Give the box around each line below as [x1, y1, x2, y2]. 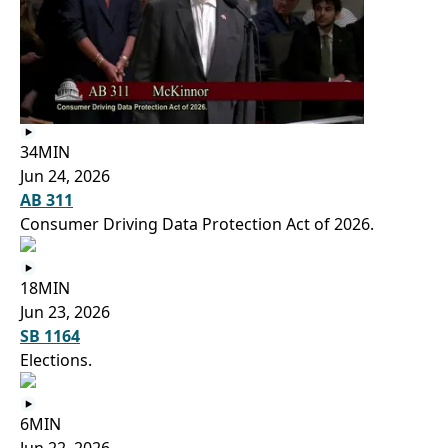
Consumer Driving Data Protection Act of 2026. [20, 212, 374, 235]
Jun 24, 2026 [20, 164, 110, 187]
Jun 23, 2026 [20, 300, 110, 323]
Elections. [20, 348, 92, 371]
